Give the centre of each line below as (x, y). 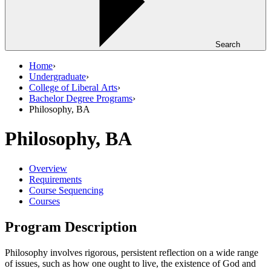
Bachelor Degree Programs (81, 98)
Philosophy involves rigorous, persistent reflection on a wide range (132, 252)
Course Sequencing (66, 190)
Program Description (71, 227)
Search (227, 44)
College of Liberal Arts (73, 87)
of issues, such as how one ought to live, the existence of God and (130, 263)
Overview (48, 168)
